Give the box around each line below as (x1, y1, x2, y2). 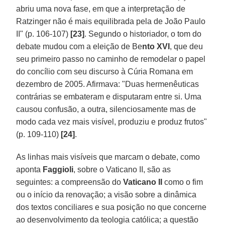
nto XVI (142, 42, 170, 51)
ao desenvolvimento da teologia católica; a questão (16, 215, 199, 224)
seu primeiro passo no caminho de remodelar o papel (16, 54, 206, 63)
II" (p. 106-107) (16, 29, 71, 38)
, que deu (170, 42, 203, 51)
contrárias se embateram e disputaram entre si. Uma (16, 92, 202, 101)
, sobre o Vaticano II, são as (73, 165, 171, 174)
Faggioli (43, 165, 74, 174)
